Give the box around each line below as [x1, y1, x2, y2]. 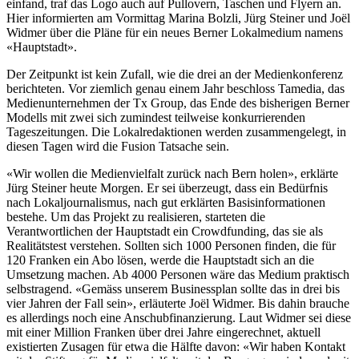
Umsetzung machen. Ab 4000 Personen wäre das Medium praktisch [6, 268, 349, 282]
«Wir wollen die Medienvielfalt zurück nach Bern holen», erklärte [6, 167, 338, 181]
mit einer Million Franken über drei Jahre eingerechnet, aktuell [6, 325, 321, 340]
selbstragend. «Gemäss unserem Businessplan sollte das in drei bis [6, 282, 340, 296]
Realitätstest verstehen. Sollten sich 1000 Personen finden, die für [6, 239, 336, 253]
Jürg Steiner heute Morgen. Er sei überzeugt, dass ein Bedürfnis [6, 181, 328, 196]
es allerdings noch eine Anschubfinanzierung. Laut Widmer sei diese [6, 311, 351, 325]
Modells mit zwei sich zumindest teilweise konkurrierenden [6, 111, 305, 125]
